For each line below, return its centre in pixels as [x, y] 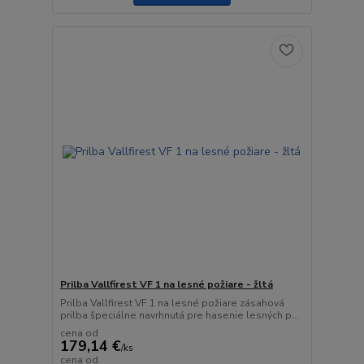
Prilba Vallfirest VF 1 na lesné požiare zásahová [172, 303]
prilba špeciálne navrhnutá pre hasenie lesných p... [179, 315]
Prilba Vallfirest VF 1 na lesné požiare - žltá [166, 284]
